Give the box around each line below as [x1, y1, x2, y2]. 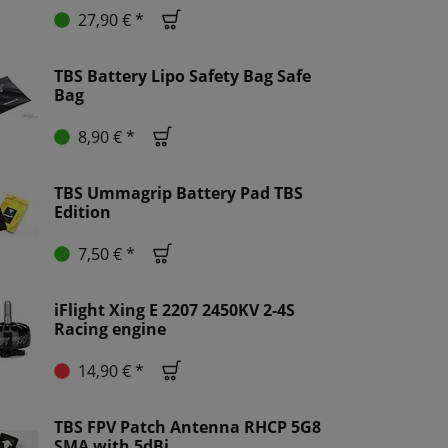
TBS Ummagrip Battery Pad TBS [54, 182, 303, 205]
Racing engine [54, 318, 166, 341]
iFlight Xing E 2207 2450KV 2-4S [54, 299, 295, 322]
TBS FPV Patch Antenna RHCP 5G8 [54, 416, 321, 439]
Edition [54, 201, 111, 224]
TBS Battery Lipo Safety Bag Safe [54, 65, 311, 88]
